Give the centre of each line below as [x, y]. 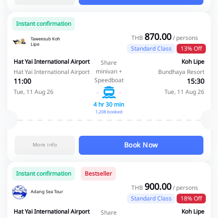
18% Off [191, 199]
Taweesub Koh [45, 39]
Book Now [141, 145]
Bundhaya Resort [182, 72]
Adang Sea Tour [47, 192]
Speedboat [109, 80]
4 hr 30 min [109, 104]
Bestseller [98, 173]
